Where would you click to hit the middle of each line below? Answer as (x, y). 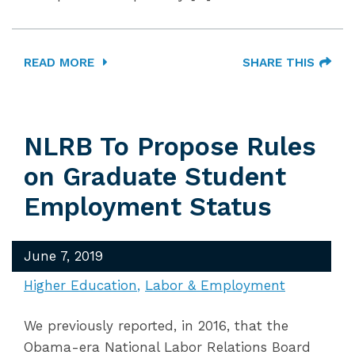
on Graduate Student (155, 177)
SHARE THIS (279, 63)
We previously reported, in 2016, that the (156, 326)
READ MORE (61, 63)
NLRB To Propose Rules (170, 147)
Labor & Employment (215, 285)
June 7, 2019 (63, 256)
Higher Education (80, 285)
